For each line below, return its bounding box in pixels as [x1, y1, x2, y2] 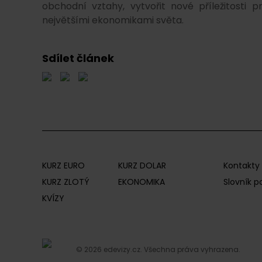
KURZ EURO [42, 160, 85, 171]
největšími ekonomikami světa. [42, 13, 184, 27]
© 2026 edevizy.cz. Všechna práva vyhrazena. [76, 244, 240, 254]
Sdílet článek [42, 51, 114, 65]
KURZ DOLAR [118, 160, 166, 171]
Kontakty [223, 160, 260, 171]
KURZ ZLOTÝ [42, 176, 89, 188]
